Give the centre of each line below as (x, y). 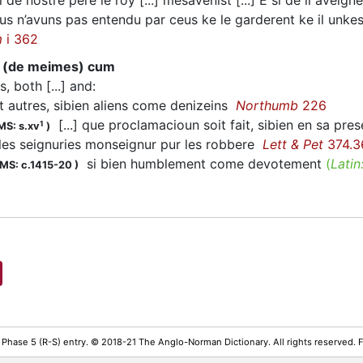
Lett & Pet (293, 145)
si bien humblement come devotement (202, 164)
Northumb (267, 106)
